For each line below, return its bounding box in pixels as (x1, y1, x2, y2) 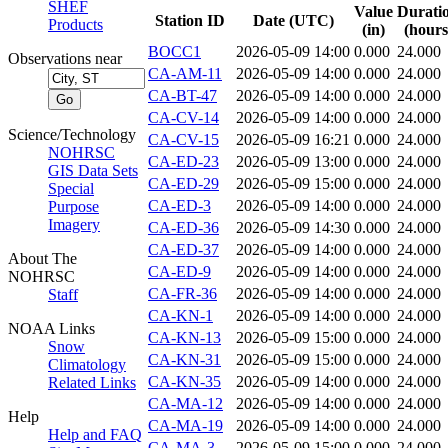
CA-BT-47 (148, 87, 217, 105)
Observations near (8, 50, 122, 67)
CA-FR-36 (148, 285, 217, 303)
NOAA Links (8, 320, 95, 337)
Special (48, 180, 94, 197)
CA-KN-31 (148, 351, 221, 369)
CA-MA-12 (148, 395, 223, 413)
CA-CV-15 (148, 131, 219, 149)
